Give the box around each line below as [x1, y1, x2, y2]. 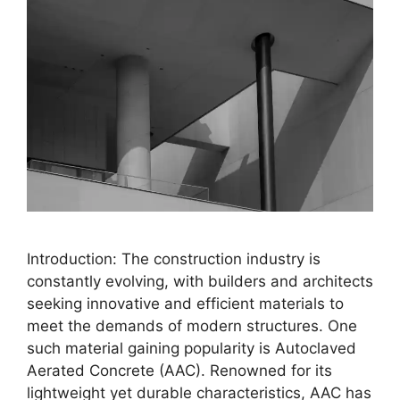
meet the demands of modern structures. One [27, 317, 357, 336]
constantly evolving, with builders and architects [27, 272, 373, 291]
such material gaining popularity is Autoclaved [27, 339, 356, 358]
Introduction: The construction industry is [27, 250, 321, 269]
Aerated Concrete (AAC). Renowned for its [27, 362, 332, 380]
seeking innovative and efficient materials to [27, 295, 344, 313]
